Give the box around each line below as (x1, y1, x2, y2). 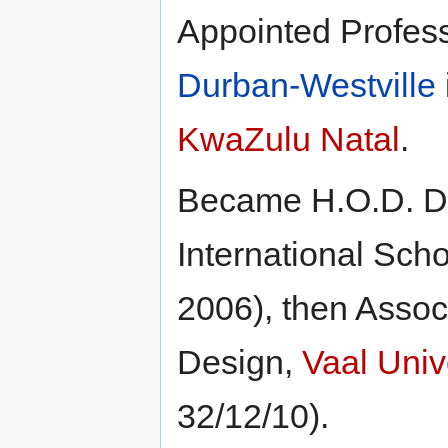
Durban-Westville (177, 65, 436, 104)
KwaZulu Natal (177, 119, 400, 158)
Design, (177, 342, 302, 381)
